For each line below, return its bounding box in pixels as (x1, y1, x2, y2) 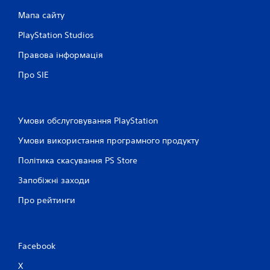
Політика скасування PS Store (18, 155, 137, 166)
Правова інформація (18, 49, 103, 60)
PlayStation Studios (18, 30, 94, 40)
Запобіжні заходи (18, 175, 90, 186)
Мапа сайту (18, 10, 64, 20)
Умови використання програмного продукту (18, 135, 199, 146)
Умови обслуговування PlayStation (18, 115, 158, 126)
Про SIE (18, 69, 49, 80)
